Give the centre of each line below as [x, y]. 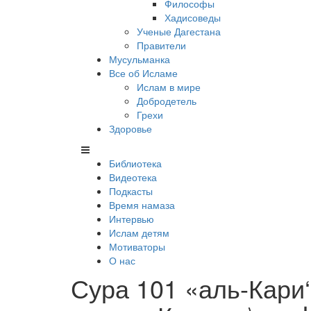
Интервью [132, 219]
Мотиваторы [137, 246]
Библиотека [135, 163]
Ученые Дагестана [179, 31]
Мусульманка [140, 59]
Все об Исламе [143, 73]
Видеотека [133, 177]
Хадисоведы [193, 17]
